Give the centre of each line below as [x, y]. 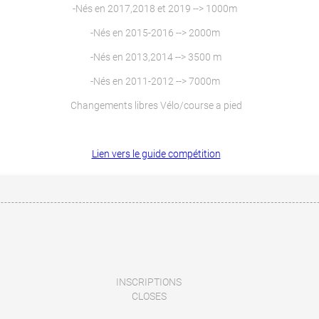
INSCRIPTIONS [149, 282]
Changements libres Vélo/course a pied [156, 105]
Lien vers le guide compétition [156, 154]
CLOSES [149, 296]
